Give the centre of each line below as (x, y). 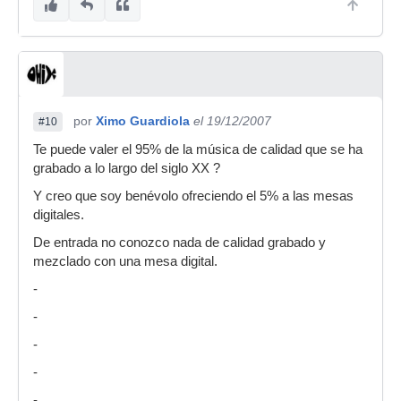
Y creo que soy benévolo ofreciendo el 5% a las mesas (193, 196)
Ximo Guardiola (143, 121)
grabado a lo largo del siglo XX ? (127, 168)
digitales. (59, 215)
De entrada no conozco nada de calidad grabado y (179, 243)
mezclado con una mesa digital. (125, 261)
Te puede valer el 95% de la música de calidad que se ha (198, 149)
